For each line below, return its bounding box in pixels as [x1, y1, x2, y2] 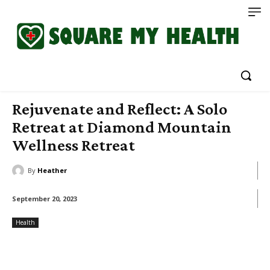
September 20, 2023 [12, 193, 77, 203]
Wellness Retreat [12, 135, 135, 154]
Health [16, 218, 35, 227]
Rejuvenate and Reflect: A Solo [12, 99, 227, 118]
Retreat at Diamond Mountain [12, 117, 231, 136]
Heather [37, 165, 67, 175]
